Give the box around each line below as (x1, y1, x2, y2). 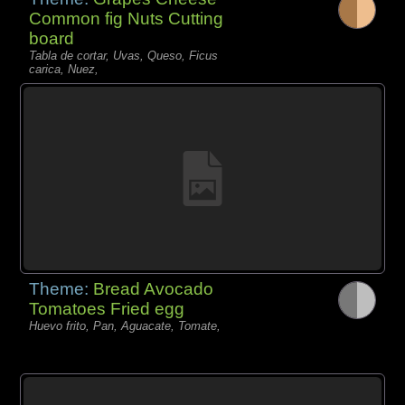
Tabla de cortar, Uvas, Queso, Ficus (29, 49, 219, 63)
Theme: (29, 278, 94, 298)
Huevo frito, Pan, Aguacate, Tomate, (29, 318, 221, 333)
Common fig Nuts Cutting (29, 9, 224, 29)
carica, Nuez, (29, 62, 99, 77)
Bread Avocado (93, 278, 214, 298)
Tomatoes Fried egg (29, 298, 185, 318)
